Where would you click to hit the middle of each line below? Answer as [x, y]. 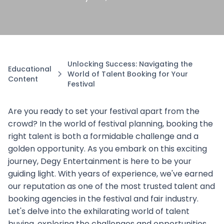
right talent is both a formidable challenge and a [103, 136]
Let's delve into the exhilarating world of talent [99, 211]
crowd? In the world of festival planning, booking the [110, 124]
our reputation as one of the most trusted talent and [111, 186]
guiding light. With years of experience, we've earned [110, 174]
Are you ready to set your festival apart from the [104, 111]
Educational [30, 69]
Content [23, 79]
